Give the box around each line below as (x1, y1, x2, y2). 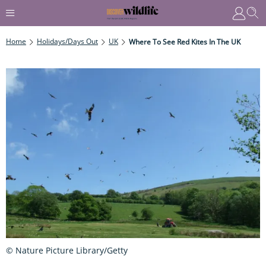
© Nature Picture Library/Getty (6, 244, 128, 256)
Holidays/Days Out (37, 36, 98, 46)
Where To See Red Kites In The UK (129, 36, 240, 47)
